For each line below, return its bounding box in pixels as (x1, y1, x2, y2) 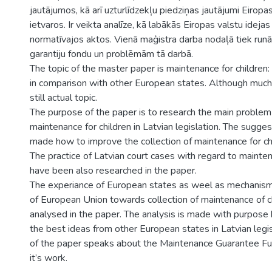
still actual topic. (30, 91, 97, 104)
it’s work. (30, 251, 67, 265)
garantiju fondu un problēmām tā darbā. (30, 47, 193, 61)
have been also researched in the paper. (30, 164, 197, 177)
